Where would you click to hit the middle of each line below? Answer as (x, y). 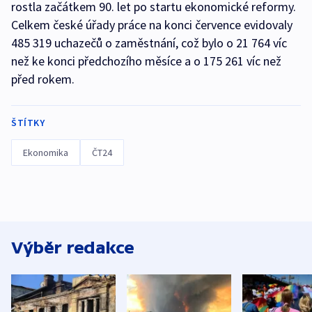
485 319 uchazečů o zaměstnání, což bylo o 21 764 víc (149, 43)
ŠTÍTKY (28, 123)
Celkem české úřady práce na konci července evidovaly (152, 25)
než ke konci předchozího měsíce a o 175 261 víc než (146, 61)
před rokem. (43, 79)
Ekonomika (46, 153)
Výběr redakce (73, 248)
